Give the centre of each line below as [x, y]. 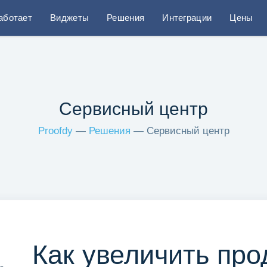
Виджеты [70, 18]
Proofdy [55, 131]
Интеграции [187, 18]
